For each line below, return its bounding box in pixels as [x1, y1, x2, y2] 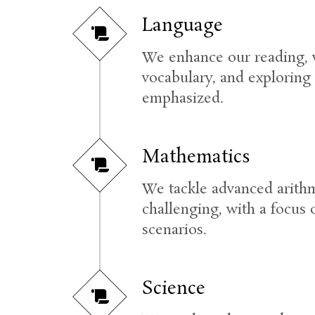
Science [141, 277, 205, 302]
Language [142, 14, 224, 39]
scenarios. [142, 220, 207, 240]
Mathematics [142, 146, 251, 170]
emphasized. [142, 89, 224, 108]
